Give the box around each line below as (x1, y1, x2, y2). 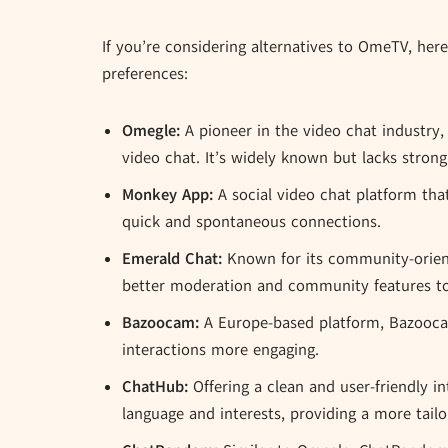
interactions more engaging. (122, 339, 319, 362)
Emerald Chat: (122, 248, 222, 271)
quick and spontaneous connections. (122, 211, 381, 234)
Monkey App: (122, 184, 213, 207)
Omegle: (122, 120, 180, 143)
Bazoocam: (122, 312, 199, 335)
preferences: (102, 63, 188, 86)
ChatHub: (122, 376, 188, 399)
